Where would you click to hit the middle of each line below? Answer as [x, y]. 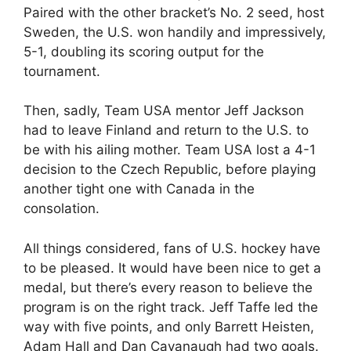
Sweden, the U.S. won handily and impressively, [175, 32]
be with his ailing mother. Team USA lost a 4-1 [170, 150]
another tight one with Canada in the [139, 189]
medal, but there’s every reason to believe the [168, 287]
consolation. [62, 208]
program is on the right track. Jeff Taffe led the [171, 307]
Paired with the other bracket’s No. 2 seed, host [174, 12]
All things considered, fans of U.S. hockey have [172, 248]
